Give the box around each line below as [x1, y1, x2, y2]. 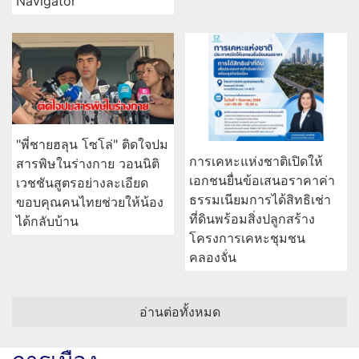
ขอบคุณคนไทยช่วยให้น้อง [16, 193, 163, 210]
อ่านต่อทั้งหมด [139, 303, 220, 320]
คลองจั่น [189, 248, 236, 265]
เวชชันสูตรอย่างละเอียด [16, 174, 148, 191]
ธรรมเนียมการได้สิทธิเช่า [189, 191, 331, 208]
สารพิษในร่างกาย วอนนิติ [16, 155, 159, 171]
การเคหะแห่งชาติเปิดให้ [189, 152, 323, 169]
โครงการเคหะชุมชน [189, 229, 305, 246]
